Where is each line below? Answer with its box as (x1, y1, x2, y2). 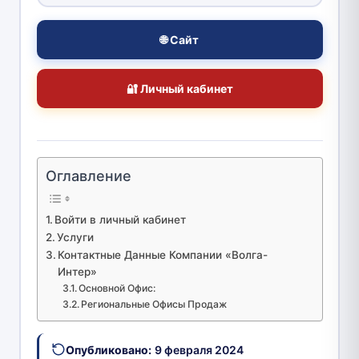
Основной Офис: (79, 281, 156, 294)
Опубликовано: (65, 342, 151, 357)
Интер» (58, 264, 98, 278)
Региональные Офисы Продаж (81, 297, 228, 310)
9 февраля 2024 (154, 342, 244, 357)
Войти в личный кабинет (54, 212, 187, 226)
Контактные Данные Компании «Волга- (58, 248, 268, 261)
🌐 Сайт (160, 32, 199, 46)
